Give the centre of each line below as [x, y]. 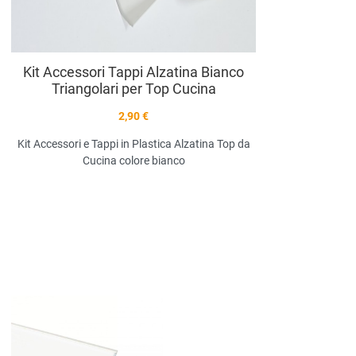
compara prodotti [265, 344]
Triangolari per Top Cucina [133, 88]
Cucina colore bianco [133, 160]
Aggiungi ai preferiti [215, 310]
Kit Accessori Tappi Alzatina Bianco [133, 72]
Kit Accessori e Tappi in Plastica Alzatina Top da [133, 143]
